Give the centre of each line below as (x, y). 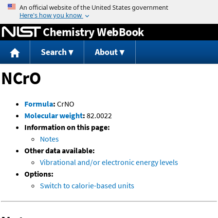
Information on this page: (67, 127)
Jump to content (109, 7)
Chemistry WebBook (93, 32)
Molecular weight (54, 116)
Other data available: (60, 151)
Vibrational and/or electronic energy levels (109, 162)
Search (54, 52)
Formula (39, 104)
